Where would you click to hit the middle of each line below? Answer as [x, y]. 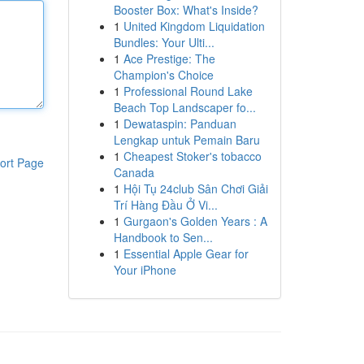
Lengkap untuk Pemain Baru [186, 140]
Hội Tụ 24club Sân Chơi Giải [195, 188]
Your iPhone [145, 270]
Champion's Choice [163, 75]
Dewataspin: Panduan [180, 123]
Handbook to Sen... [163, 237]
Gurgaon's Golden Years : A [195, 221]
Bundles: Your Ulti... [164, 42]
